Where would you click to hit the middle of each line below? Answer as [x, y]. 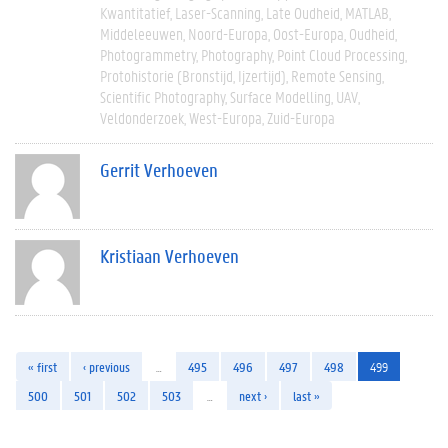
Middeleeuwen [141, 33]
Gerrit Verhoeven [159, 169]
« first [42, 366]
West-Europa [225, 117]
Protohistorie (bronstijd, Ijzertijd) [193, 75]
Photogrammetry [148, 54]
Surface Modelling [280, 96]
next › [253, 395]
